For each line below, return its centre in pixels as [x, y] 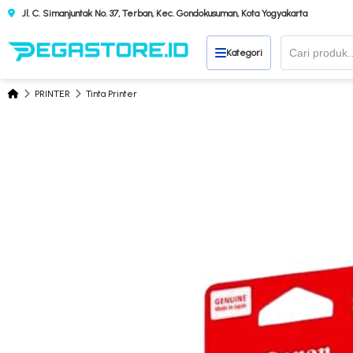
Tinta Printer [111, 94]
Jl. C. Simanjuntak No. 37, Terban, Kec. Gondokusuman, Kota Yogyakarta [163, 13]
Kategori [245, 52]
